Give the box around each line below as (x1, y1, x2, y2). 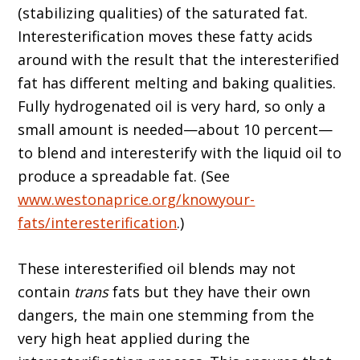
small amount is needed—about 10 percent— (18, 120, 333, 139)
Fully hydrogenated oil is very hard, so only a (18, 96, 326, 116)
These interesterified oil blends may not (18, 259, 297, 278)
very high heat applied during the (18, 329, 251, 348)
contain (18, 282, 75, 301)
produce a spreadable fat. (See (18, 166, 231, 186)
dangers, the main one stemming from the (18, 305, 315, 325)
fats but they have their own (108, 282, 311, 301)
